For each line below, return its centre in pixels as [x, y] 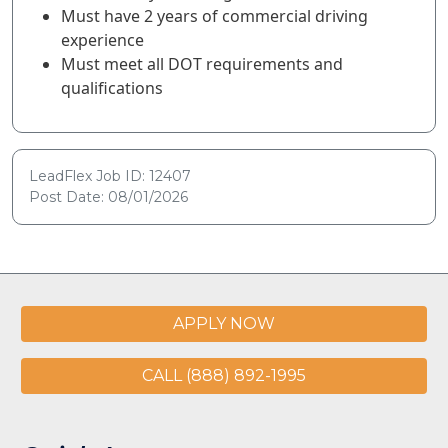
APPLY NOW [224, 323]
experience [102, 40]
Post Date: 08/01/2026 [108, 197]
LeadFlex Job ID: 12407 [110, 176]
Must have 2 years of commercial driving [214, 16]
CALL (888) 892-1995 [224, 375]
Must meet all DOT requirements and [202, 64]
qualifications [112, 88]
